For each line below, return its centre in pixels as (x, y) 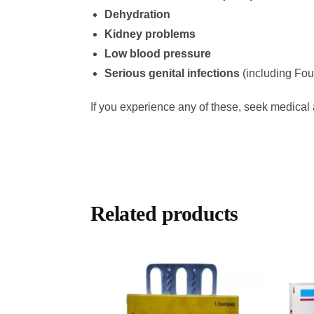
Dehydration (137, 14)
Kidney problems (150, 34)
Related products (164, 213)
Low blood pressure (157, 53)
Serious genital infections (172, 73)
